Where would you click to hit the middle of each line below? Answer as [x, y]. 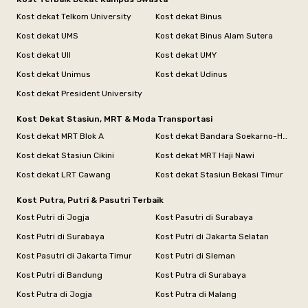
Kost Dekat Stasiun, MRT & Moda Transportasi [114, 119]
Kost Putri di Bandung [59, 275]
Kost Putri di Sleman [195, 256]
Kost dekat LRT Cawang [64, 175]
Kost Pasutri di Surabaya [204, 217]
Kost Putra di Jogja [54, 294]
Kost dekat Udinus [191, 74]
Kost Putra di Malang [196, 294]
